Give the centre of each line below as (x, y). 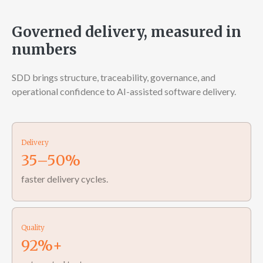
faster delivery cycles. (65, 179)
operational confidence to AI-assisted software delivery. (124, 91)
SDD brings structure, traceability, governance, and (114, 77)
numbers (44, 50)
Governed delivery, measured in (127, 32)
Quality (33, 227)
